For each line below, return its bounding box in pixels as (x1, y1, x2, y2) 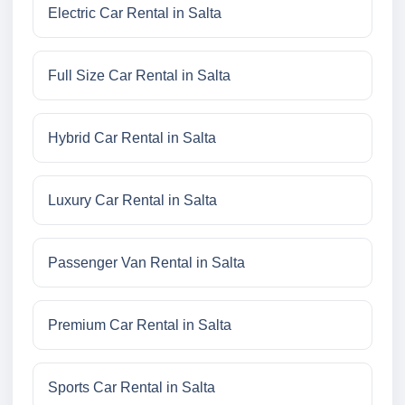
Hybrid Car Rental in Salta (48, 130, 216, 146)
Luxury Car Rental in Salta (48, 193, 217, 209)
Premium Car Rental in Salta (48, 317, 231, 334)
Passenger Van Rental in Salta (48, 255, 245, 271)
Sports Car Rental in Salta (48, 380, 215, 396)
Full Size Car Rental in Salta (48, 68, 231, 84)
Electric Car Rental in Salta (48, 5, 221, 22)
